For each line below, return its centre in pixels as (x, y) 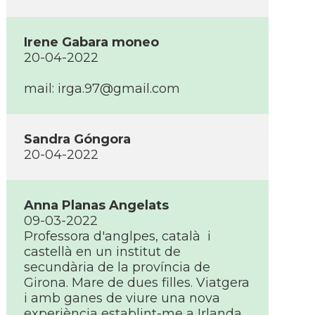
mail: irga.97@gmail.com (102, 89)
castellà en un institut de (102, 252)
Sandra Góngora (77, 139)
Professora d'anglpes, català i (117, 236)
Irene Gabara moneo (91, 42)
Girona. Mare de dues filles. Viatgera (137, 283)
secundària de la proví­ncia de (117, 267)
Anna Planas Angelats (96, 205)
